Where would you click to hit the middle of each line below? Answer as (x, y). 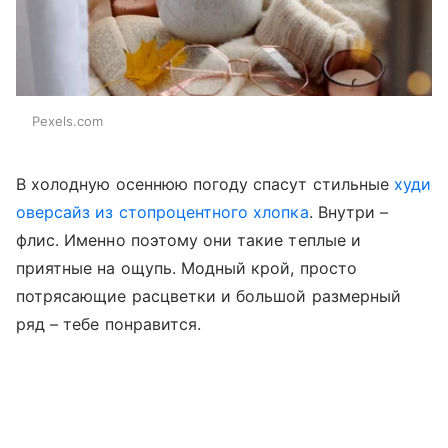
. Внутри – (348, 211)
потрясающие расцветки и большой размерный (208, 295)
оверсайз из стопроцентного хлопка (162, 211)
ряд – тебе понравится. (109, 323)
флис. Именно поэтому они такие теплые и (188, 239)
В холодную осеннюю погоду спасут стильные (205, 183)
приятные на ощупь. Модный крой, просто (186, 267)
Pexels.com (67, 120)
